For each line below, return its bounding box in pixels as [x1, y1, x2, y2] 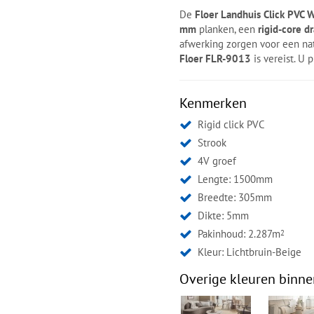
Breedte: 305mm [198, 190, 273, 204]
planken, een [196, 22, 259, 36]
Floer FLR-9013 [179, 51, 252, 65]
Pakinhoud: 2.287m [198, 226, 281, 240]
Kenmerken [179, 93, 247, 111]
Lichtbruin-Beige [226, 245, 302, 259]
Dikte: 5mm [198, 208, 250, 222]
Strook [198, 135, 227, 149]
